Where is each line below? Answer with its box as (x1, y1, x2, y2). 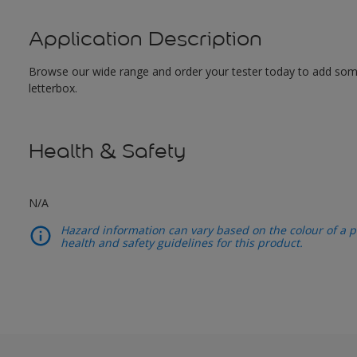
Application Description (28, 26, 262, 51)
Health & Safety (28, 139, 186, 163)
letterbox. (28, 80, 77, 96)
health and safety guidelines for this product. (60, 235, 303, 250)
